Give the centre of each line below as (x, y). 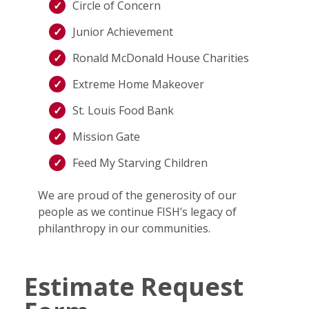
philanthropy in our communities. (124, 229)
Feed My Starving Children (141, 163)
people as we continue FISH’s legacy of (137, 212)
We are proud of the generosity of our (137, 196)
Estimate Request (134, 286)
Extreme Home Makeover (138, 84)
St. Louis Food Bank (123, 111)
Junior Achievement (123, 32)
